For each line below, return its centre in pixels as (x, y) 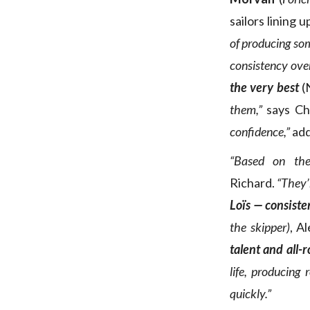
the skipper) (260, 227)
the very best (264, 88)
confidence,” (260, 132)
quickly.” (250, 294)
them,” (246, 110)
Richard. (252, 183)
